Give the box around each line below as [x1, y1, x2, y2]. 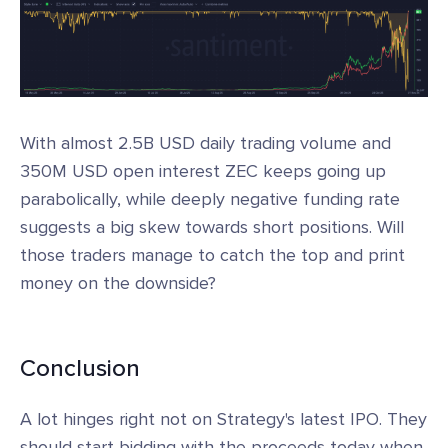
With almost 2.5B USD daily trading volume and [20, 132, 391, 155]
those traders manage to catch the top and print [20, 244, 405, 267]
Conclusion [20, 354, 140, 384]
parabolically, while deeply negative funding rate [20, 188, 400, 211]
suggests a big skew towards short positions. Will [20, 216, 404, 239]
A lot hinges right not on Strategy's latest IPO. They [20, 408, 427, 431]
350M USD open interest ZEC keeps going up [20, 160, 386, 183]
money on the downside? [20, 272, 216, 295]
